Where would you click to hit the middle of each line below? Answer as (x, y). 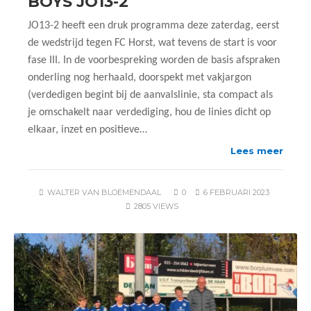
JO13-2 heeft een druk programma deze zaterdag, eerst (153, 26)
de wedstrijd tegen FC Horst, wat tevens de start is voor (152, 43)
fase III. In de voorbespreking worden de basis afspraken (154, 60)
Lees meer (257, 151)
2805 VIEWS (156, 206)
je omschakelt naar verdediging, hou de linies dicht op (149, 112)
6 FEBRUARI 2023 (236, 192)
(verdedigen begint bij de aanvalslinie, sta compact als (150, 95)
